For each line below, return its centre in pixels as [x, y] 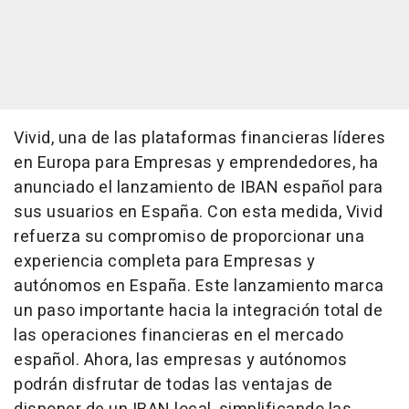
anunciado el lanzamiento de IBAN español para [199, 188]
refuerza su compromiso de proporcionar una [189, 237]
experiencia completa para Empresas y [164, 262]
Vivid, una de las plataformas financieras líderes [200, 139]
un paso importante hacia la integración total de [198, 311]
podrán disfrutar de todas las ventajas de [173, 385]
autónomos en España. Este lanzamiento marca [199, 287]
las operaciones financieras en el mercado [179, 336]
